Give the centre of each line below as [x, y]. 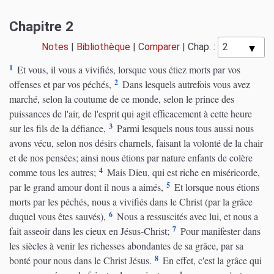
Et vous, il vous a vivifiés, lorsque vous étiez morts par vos [128, 69]
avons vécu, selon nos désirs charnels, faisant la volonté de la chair [136, 143]
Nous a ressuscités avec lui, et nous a [186, 216]
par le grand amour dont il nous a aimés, [86, 187]
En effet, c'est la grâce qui [211, 260]
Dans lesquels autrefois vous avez [185, 84]
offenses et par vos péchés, [60, 84]
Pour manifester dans [219, 231]
